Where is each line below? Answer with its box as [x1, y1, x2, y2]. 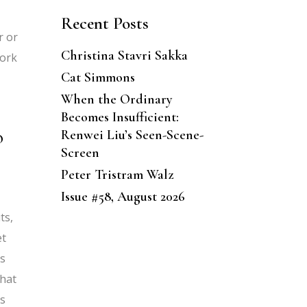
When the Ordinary [60, 90, 173, 108]
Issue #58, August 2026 [60, 188, 185, 205]
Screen [60, 144, 99, 161]
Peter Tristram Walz [60, 166, 173, 183]
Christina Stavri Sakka [60, 47, 188, 64]
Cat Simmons [60, 69, 135, 86]
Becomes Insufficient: [60, 108, 179, 125]
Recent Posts [60, 12, 149, 34]
